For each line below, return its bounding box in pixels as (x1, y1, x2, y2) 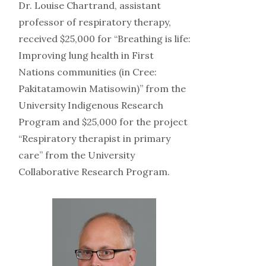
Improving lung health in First (18, 49, 154, 62)
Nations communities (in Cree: (18, 66, 157, 78)
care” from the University (18, 149, 135, 161)
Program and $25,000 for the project (18, 116, 188, 128)
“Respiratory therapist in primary (18, 132, 170, 145)
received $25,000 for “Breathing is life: (18, 33, 191, 45)
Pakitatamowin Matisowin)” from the (18, 83, 186, 95)
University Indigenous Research (18, 99, 163, 112)
